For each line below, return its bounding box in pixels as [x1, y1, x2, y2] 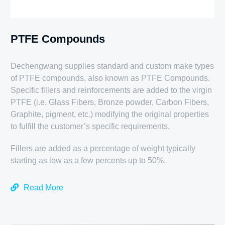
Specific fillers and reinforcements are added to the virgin [11, 86, 212, 95]
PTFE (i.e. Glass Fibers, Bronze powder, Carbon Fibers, [11, 98, 209, 107]
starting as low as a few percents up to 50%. [11, 156, 166, 165]
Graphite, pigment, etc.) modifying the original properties [11, 110, 209, 119]
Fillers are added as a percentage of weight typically [11, 144, 196, 153]
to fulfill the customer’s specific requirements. [11, 122, 170, 131]
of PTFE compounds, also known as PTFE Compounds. [11, 74, 210, 83]
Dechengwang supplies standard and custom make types [11, 62, 214, 71]
